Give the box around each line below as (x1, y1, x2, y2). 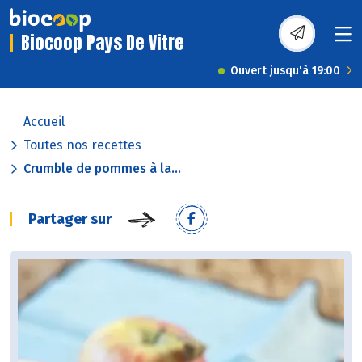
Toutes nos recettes (23, 137, 141, 154)
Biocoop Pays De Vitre (21, 29, 184, 57)
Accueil (23, 114, 65, 130)
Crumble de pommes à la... (23, 161, 181, 177)
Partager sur (28, 210, 112, 229)
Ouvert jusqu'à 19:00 (230, 64, 340, 78)
